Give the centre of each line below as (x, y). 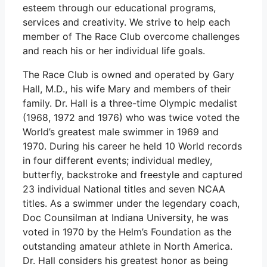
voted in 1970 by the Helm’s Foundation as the (127, 232)
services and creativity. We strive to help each (126, 22)
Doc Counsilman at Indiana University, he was (125, 217)
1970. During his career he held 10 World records (132, 146)
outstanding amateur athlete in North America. (128, 246)
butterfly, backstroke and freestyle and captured (133, 174)
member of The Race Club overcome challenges (131, 36)
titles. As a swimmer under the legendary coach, (131, 203)
